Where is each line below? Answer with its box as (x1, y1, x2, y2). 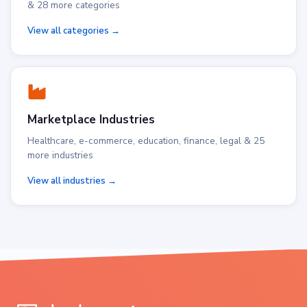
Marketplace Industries (27, 112, 155, 127)
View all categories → (27, 25, 120, 37)
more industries (27, 149, 93, 162)
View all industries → (27, 175, 116, 187)
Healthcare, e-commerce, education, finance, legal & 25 (27, 134, 265, 147)
